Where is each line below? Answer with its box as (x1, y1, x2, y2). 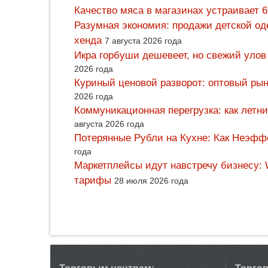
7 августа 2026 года (105, 36, 182, 46)
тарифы (74, 175, 111, 187)
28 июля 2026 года (114, 176, 188, 186)
